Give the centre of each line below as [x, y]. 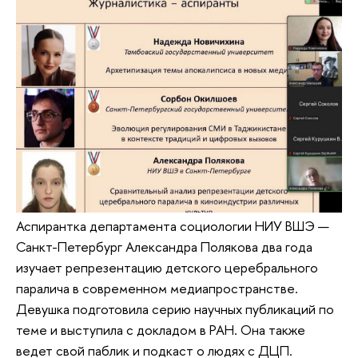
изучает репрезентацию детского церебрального [167, 268]
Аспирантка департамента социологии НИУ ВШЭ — [173, 226]
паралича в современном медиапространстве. [157, 288]
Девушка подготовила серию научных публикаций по [175, 309]
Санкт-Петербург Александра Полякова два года [164, 247]
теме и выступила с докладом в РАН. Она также [161, 330]
